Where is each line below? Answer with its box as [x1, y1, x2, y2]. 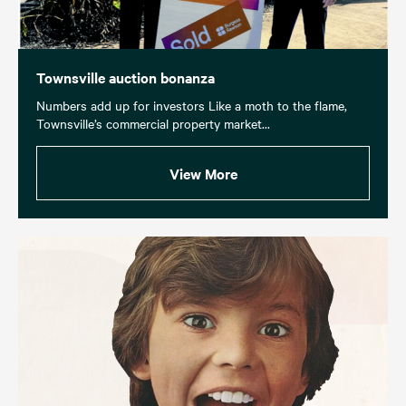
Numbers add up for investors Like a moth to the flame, [36, 95, 347, 114]
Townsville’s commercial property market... [36, 113, 270, 132]
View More [169, 162, 237, 183]
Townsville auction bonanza [36, 66, 215, 87]
